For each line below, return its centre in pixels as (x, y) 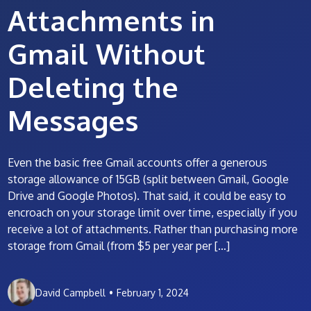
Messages (73, 120)
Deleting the (93, 87)
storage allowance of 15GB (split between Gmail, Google (149, 179)
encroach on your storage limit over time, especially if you (153, 212)
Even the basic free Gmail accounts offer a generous (138, 162)
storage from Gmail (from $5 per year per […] (119, 246)
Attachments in (112, 20)
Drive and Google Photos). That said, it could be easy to (147, 196)
